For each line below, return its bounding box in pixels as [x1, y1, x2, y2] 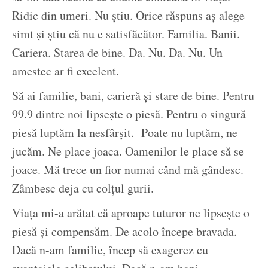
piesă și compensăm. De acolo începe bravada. [12, 223, 237, 240]
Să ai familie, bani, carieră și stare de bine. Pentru [12, 87, 254, 104]
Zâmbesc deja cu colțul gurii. [12, 180, 154, 197]
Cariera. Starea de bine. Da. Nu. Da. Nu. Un [12, 44, 223, 61]
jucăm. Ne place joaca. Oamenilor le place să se [12, 143, 244, 160]
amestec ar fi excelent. [12, 63, 119, 80]
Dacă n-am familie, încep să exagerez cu [12, 242, 208, 258]
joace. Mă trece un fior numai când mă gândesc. [12, 162, 243, 178]
